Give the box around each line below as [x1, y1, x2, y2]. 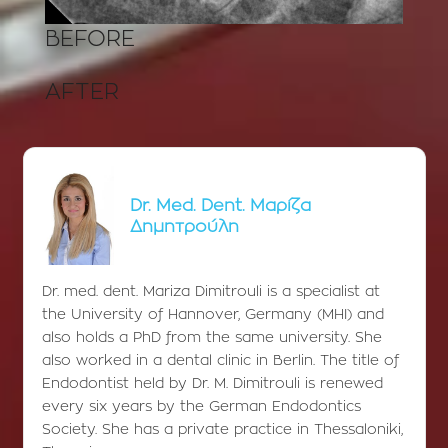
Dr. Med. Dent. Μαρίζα [129, 196, 311, 214]
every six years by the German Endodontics [41, 400, 361, 415]
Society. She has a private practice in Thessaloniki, [41, 423, 403, 438]
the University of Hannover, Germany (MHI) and [41, 308, 384, 323]
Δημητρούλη [129, 217, 239, 235]
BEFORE [45, 28, 135, 51]
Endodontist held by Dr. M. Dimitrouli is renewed [41, 377, 383, 392]
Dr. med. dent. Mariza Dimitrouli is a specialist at [41, 285, 380, 300]
